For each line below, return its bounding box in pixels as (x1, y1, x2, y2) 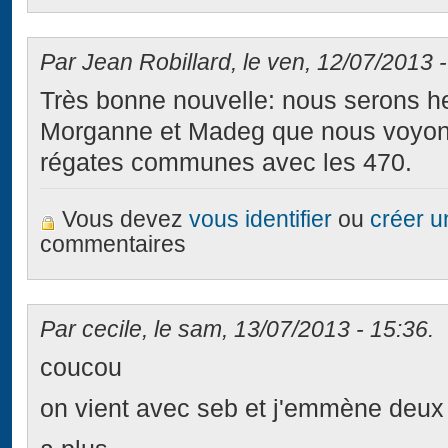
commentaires (40, 231, 187, 257)
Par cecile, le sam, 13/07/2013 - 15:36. (40, 317, 435, 343)
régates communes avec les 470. (40, 149, 413, 177)
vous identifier (189, 206, 333, 232)
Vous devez (62, 206, 190, 232)
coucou (40, 354, 123, 382)
